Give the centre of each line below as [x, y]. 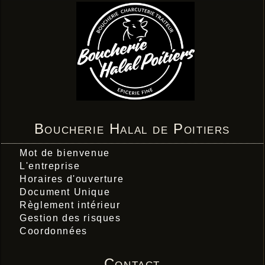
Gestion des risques [70, 218]
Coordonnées [54, 231]
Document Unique [65, 192]
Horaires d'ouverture [72, 179]
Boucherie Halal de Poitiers [132, 128]
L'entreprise [50, 166]
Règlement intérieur [70, 205]
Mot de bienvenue [65, 153]
